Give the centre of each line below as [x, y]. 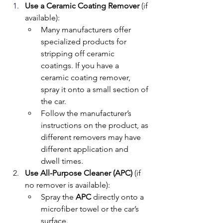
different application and [86, 149]
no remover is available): [67, 185]
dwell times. [62, 161]
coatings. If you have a [81, 65]
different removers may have [92, 137]
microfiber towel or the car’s [91, 209]
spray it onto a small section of [96, 89]
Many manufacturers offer [87, 30]
